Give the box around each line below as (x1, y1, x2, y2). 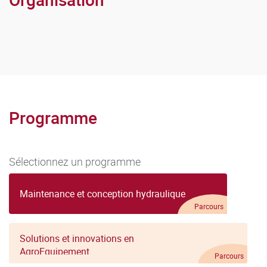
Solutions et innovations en (20, 231, 134, 245)
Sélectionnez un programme (9, 154, 141, 169)
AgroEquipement (20, 244, 89, 258)
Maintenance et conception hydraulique (20, 187, 185, 200)
